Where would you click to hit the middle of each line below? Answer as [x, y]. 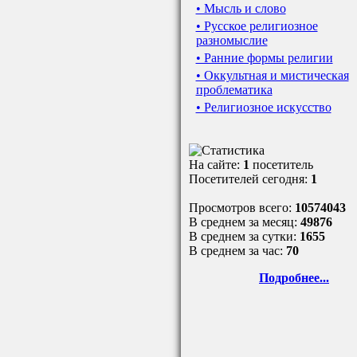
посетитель [282, 165]
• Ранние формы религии [264, 58]
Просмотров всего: [241, 208]
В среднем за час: [237, 251]
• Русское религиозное [257, 26]
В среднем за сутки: [244, 236]
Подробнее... [294, 278]
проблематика [234, 90]
